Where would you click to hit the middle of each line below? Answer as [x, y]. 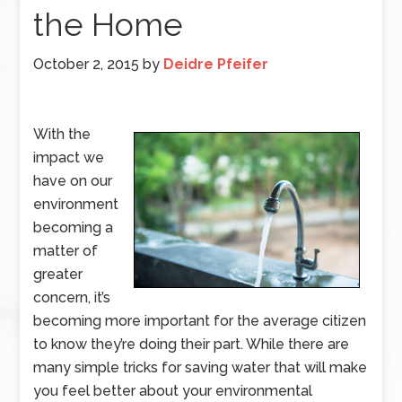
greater [58, 274]
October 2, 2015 [87, 64]
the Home [109, 24]
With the [62, 134]
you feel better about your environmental [173, 391]
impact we [69, 157]
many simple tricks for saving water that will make [201, 367]
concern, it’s [72, 297]
